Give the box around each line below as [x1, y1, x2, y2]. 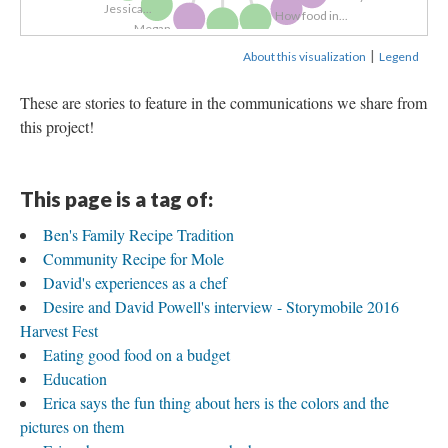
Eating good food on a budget [43, 344, 230, 366]
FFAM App [259, 25, 314, 41]
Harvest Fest [20, 320, 98, 342]
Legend [379, 49, 419, 65]
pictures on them [20, 416, 124, 438]
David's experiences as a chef [43, 272, 227, 294]
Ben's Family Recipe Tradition [43, 224, 234, 246]
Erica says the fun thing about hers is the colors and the [43, 392, 389, 414]
